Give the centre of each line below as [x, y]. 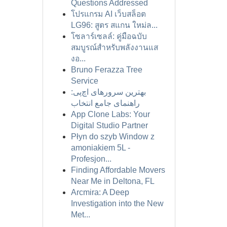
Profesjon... [91, 159]
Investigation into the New [117, 203]
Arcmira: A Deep [100, 192]
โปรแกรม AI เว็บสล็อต [108, 14]
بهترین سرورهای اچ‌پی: [108, 92]
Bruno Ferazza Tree [106, 70]
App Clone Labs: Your [110, 114]
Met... [80, 215]
